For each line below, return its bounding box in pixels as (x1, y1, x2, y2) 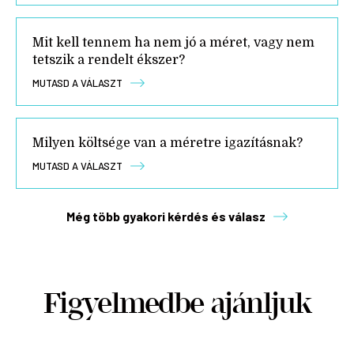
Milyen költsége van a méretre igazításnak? (32, 135, 303, 150)
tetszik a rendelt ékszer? (32, 52, 185, 67)
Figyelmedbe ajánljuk (43, 289, 311, 318)
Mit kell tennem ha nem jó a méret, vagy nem (32, 35, 314, 50)
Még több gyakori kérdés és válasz (66, 208, 265, 224)
